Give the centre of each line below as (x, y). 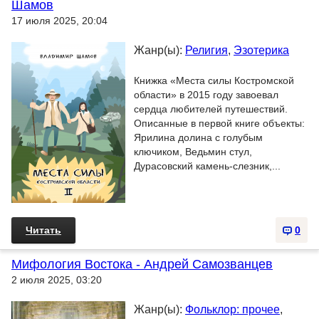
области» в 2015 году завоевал (206, 95)
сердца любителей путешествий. (211, 109)
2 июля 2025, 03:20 (57, 280)
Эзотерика (261, 50)
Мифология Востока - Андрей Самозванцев (142, 264)
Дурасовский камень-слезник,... (207, 166)
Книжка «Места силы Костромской (214, 80)
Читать (43, 230)
